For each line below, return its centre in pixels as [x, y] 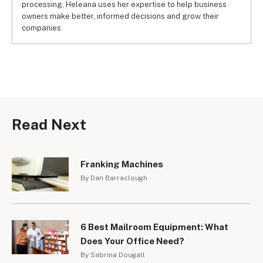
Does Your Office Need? [132, 241]
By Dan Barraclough [114, 178]
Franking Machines [122, 164]
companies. [42, 28]
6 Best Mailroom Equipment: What [154, 227]
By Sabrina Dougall [113, 254]
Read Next [49, 124]
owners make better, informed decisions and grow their [120, 16]
